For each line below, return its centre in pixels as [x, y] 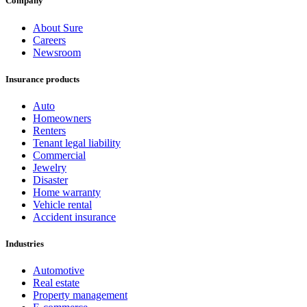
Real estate [56, 283]
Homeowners [62, 118]
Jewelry [50, 167]
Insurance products [42, 79]
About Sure [58, 27]
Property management [80, 295]
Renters [49, 130]
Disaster [50, 180]
